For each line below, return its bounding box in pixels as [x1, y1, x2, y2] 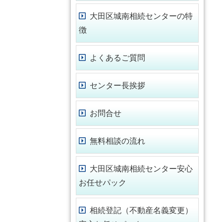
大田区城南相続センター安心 [90, 164, 193, 173]
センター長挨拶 [90, 81, 145, 90]
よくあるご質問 [90, 53, 145, 62]
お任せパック [79, 178, 126, 187]
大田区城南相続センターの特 [90, 11, 193, 20]
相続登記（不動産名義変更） [90, 206, 193, 215]
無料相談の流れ [90, 136, 145, 145]
